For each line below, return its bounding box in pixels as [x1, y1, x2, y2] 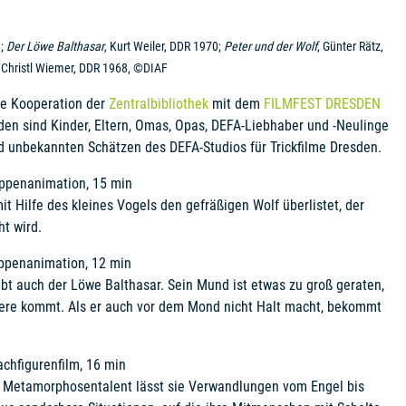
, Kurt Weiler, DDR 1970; [103, 39, 224, 53]
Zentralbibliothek [108, 95, 208, 112]
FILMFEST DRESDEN [263, 95, 381, 112]
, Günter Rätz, [316, 39, 383, 53]
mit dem [208, 95, 264, 112]
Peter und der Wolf [223, 39, 317, 53]
